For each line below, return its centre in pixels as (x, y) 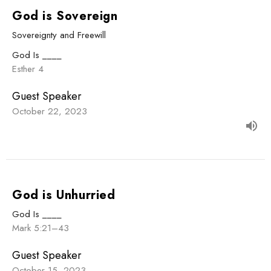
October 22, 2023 (50, 111)
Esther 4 (28, 69)
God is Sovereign (65, 16)
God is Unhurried (64, 195)
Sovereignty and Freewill (59, 35)
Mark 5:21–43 (41, 228)
